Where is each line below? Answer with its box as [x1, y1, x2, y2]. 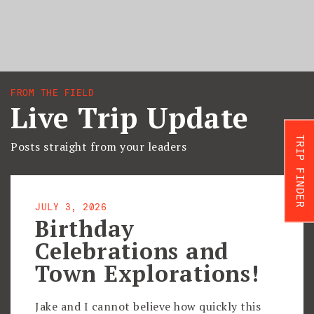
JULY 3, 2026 [35, 200, 107, 213]
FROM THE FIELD [11, 86, 94, 99]
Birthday [35, 214, 135, 243]
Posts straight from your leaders [11, 139, 186, 154]
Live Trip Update [11, 98, 249, 137]
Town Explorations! [35, 259, 259, 288]
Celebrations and [35, 236, 228, 266]
